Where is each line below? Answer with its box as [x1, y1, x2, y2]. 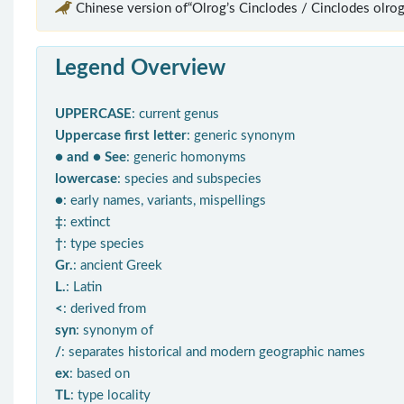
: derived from [63, 301, 146, 316]
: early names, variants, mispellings [63, 193, 266, 207]
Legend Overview [55, 57, 225, 79]
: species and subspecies [117, 171, 262, 186]
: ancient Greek [73, 258, 162, 272]
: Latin [66, 280, 102, 294]
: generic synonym [187, 128, 295, 142]
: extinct [63, 215, 110, 229]
